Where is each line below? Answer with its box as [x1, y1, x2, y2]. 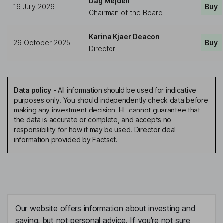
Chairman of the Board [89, 8, 163, 17]
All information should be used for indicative [57, 86, 197, 95]
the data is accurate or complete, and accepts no [14, 115, 172, 124]
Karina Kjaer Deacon [89, 32, 160, 41]
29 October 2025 [13, 38, 70, 47]
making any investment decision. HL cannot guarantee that [14, 106, 200, 114]
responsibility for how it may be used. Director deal [14, 125, 176, 134]
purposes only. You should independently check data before [14, 96, 208, 105]
